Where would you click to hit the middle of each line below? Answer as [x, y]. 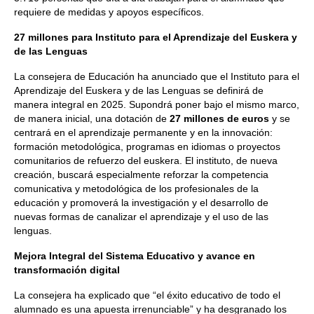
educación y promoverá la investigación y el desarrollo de [141, 203]
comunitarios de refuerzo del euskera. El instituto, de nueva [146, 161]
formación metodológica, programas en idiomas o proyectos [147, 146]
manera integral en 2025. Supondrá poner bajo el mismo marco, [157, 104]
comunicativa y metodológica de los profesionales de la [136, 189]
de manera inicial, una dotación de [92, 118]
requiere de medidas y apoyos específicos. [109, 12]
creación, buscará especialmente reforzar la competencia [141, 175]
